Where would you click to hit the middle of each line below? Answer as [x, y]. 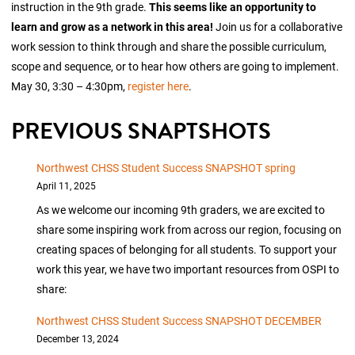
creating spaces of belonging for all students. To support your [187, 250]
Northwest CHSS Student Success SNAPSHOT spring [166, 168]
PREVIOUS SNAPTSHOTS [141, 132]
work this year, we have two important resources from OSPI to [188, 269]
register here [158, 86]
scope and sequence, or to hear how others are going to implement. [176, 67]
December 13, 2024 [78, 338]
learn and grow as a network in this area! [114, 27]
